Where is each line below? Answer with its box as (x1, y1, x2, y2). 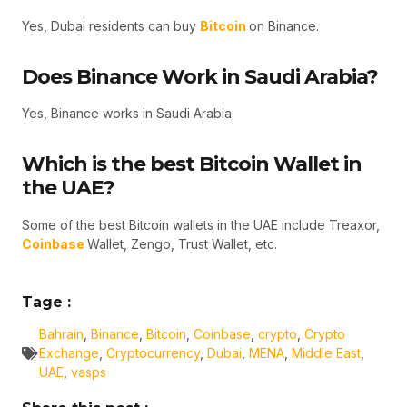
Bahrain (39, 326, 84, 342)
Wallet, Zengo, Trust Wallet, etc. (87, 235, 277, 252)
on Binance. (249, 17, 319, 34)
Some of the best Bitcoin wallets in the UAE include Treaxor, (22, 216, 380, 233)
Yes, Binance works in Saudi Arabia (22, 105, 232, 122)
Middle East (292, 345, 361, 362)
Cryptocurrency (106, 345, 200, 362)
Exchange (39, 345, 99, 362)
